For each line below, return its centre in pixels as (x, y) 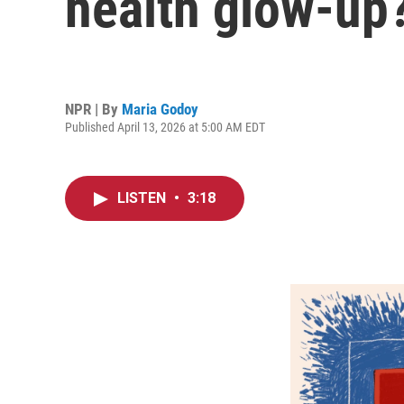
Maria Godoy (160, 109)
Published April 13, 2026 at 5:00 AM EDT (165, 127)
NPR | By (93, 109)
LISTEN (143, 198)
